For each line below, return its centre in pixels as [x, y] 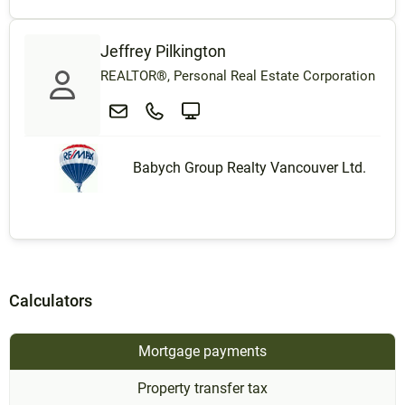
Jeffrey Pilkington [163, 52]
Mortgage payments [202, 352]
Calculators [51, 301]
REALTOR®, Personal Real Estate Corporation [238, 76]
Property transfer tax [202, 389]
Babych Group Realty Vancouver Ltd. [250, 168]
